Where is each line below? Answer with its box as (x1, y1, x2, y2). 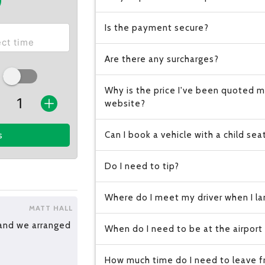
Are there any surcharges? (104, 54, 219, 64)
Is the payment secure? (104, 22, 209, 33)
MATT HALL (28, 203, 73, 213)
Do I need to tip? (104, 161, 179, 172)
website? (104, 98, 146, 109)
